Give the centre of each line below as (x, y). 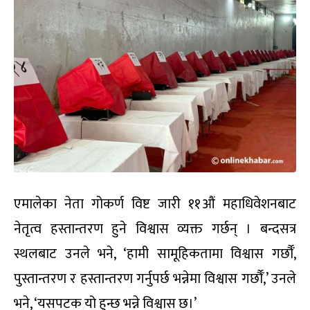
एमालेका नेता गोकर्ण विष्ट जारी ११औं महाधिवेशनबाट (155, 204)
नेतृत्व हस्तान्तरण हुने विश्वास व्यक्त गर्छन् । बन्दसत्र (155, 229)
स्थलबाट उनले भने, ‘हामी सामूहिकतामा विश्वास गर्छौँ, (155, 254)
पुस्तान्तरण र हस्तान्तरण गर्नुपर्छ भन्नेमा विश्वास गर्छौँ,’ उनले (155, 279)
